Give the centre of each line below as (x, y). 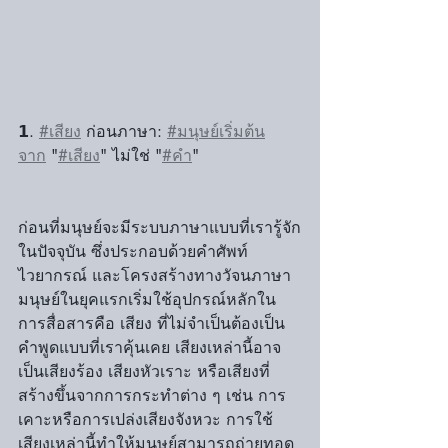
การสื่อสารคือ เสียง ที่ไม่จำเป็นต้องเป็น (151, 323)
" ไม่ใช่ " (131, 155)
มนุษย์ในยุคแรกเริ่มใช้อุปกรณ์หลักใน (147, 299)
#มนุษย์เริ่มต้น (216, 131)
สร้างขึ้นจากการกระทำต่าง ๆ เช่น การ (152, 395)
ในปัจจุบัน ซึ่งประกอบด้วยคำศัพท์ (135, 251)
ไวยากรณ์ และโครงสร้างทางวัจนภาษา (157, 275)
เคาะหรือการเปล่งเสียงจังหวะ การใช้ (145, 419)
